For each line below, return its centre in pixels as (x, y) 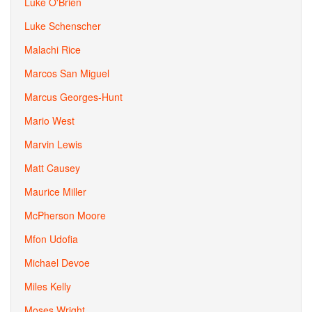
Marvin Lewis (53, 144)
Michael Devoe (57, 263)
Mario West (49, 120)
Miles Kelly (48, 286)
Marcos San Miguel (67, 73)
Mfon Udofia (51, 239)
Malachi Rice (53, 49)
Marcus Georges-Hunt (73, 97)
